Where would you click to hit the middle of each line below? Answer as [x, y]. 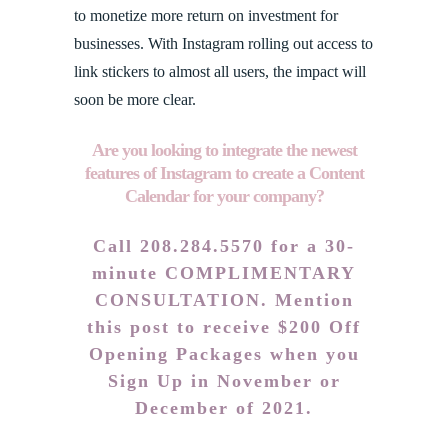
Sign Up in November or [224, 380]
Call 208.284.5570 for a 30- [224, 245]
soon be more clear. [135, 99]
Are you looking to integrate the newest [224, 149]
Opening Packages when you [224, 353]
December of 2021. [224, 407]
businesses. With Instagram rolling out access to [223, 43]
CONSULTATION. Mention [224, 299]
